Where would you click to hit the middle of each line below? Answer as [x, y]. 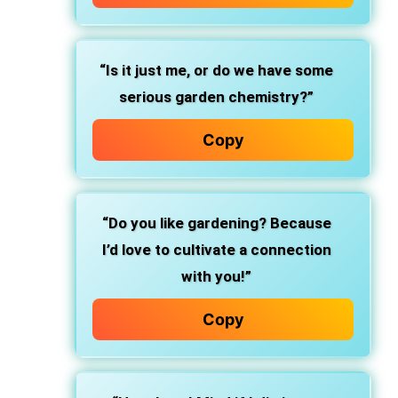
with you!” [216, 276]
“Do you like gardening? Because [216, 223]
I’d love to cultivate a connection [216, 250]
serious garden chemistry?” [216, 97]
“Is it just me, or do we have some [216, 70]
